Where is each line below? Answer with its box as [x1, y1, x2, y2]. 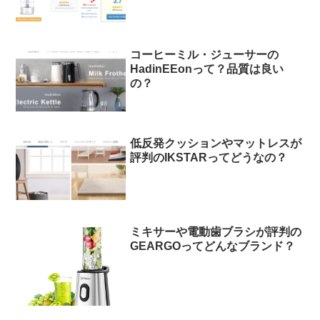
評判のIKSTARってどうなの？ [130, 151, 288, 164]
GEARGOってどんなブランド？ [130, 239, 296, 252]
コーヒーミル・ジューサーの [130, 49, 279, 61]
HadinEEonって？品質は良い [130, 63, 284, 76]
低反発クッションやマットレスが [130, 136, 302, 149]
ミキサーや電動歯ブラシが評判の [130, 225, 302, 238]
